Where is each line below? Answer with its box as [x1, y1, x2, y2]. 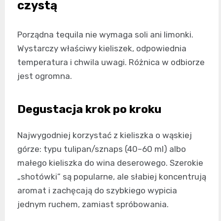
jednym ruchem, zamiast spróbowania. [17, 199, 169, 209]
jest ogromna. [17, 71, 72, 81]
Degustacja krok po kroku [17, 102, 161, 116]
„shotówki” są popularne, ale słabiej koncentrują [17, 172, 206, 182]
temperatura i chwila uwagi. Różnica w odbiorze [17, 57, 205, 67]
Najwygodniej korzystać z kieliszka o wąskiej [17, 130, 192, 140]
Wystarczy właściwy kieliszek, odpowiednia [17, 43, 186, 53]
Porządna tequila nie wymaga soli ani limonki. [17, 30, 193, 39]
